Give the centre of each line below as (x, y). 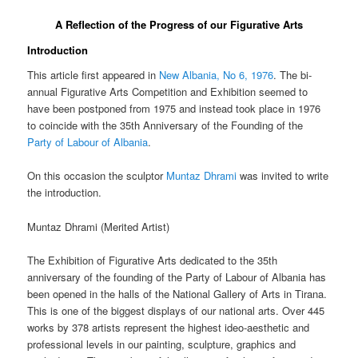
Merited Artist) (137, 226)
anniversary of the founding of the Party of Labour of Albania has (177, 276)
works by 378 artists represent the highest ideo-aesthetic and (169, 327)
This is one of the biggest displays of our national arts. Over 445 (176, 310)
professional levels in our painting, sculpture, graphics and (162, 344)
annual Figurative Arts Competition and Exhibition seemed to (168, 92)
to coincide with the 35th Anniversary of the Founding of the (165, 125)
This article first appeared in (93, 75)
